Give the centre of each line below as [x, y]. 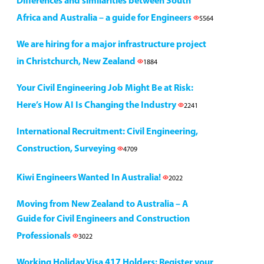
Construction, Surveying [67, 149]
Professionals [44, 236]
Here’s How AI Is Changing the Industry [97, 105]
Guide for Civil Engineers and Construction [103, 219]
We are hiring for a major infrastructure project [111, 45]
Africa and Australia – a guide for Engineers [105, 18]
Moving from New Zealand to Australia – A [103, 204]
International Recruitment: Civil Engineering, [107, 132]
